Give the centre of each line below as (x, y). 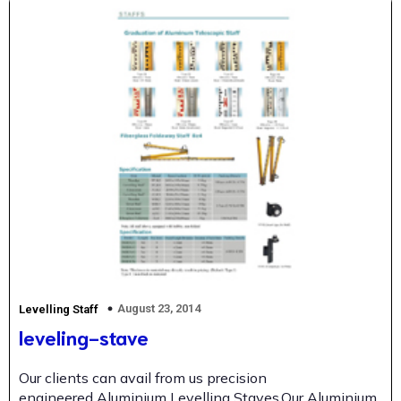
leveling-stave (84, 336)
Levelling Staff (59, 309)
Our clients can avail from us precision (143, 377)
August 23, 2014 (159, 308)
